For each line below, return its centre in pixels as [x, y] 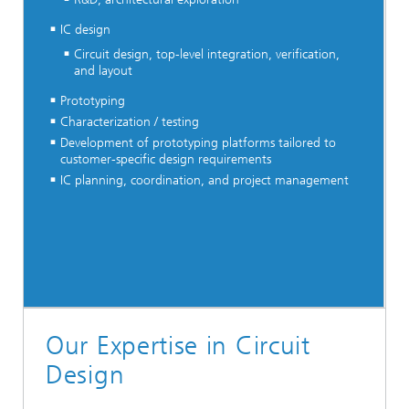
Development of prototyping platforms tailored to [198, 143]
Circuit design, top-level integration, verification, [207, 55]
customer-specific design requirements [166, 160]
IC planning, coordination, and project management [204, 181]
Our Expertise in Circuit [178, 345]
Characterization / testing [130, 122]
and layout [103, 71]
